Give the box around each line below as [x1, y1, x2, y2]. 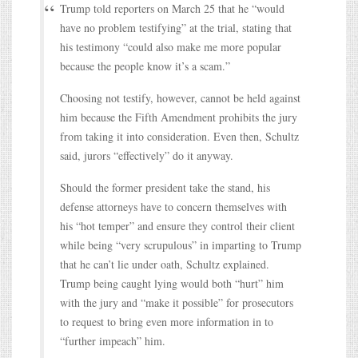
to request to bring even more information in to [60, 313, 273, 329]
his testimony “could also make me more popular [60, 38, 281, 54]
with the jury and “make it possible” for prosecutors [60, 294, 293, 310]
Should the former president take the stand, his [60, 179, 270, 195]
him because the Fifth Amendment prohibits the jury [60, 109, 297, 125]
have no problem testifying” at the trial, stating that [60, 19, 292, 35]
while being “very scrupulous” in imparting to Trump [60, 237, 301, 253]
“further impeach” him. [60, 332, 169, 348]
